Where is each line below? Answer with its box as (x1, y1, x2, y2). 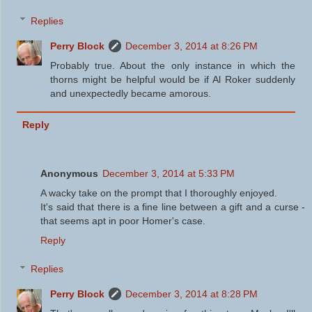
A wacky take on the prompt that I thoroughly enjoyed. (40, 187, 277, 198)
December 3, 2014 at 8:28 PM (125, 288, 258, 300)
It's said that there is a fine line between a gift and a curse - (40, 201, 305, 212)
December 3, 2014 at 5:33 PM (102, 167, 235, 179)
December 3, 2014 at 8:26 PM (125, 40, 258, 52)
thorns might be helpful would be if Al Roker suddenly (50, 73, 295, 85)
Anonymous (40, 167, 98, 179)
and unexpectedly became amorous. (50, 87, 212, 99)
